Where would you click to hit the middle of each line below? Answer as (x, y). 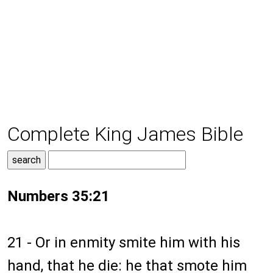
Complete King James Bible (125, 134)
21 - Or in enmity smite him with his (124, 243)
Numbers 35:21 (58, 197)
